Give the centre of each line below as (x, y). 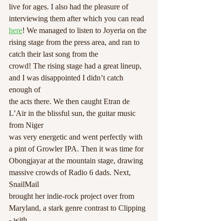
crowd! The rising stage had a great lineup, (76, 66)
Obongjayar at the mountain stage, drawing (77, 161)
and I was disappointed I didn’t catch (67, 78)
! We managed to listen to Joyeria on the (85, 31)
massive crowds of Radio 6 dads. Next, (71, 173)
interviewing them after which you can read (77, 19)
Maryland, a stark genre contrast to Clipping (78, 208)
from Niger (26, 125)
